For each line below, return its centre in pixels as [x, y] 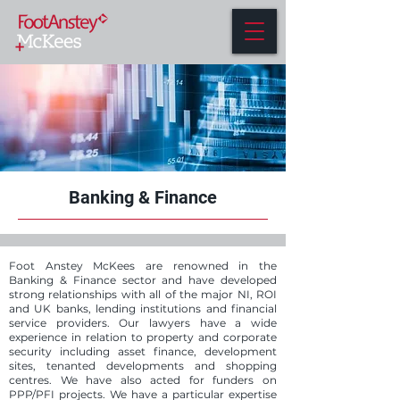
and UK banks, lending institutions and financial [143, 308]
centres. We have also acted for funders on [143, 380]
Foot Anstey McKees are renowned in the [143, 266]
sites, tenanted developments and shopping [143, 366]
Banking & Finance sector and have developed [143, 280]
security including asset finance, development [143, 351]
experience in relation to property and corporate [143, 337]
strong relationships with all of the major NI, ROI [143, 294]
